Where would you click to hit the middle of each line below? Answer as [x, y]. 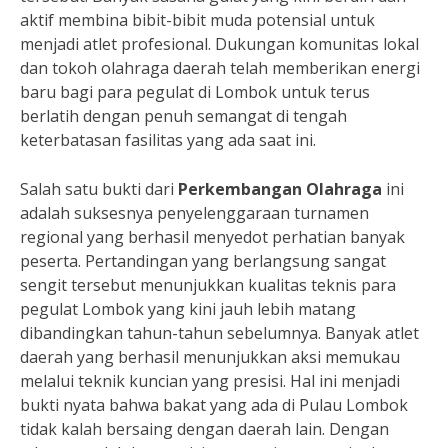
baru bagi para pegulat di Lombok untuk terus [195, 92]
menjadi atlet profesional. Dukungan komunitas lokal [219, 44]
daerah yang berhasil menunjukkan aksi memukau [210, 357]
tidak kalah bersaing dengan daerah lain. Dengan [204, 429]
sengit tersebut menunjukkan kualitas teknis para [208, 285]
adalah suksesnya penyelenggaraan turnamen [194, 213]
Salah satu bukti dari [99, 189]
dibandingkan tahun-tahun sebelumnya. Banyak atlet [219, 333]
